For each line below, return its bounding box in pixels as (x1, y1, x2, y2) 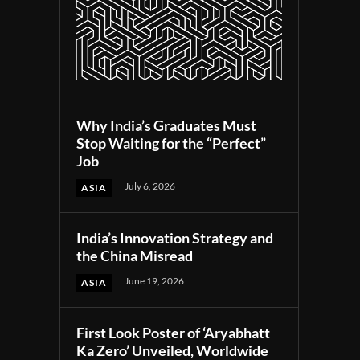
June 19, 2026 (125, 275, 185, 288)
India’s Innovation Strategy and (76, 229, 274, 247)
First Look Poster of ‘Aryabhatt (76, 324, 271, 342)
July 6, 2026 (125, 180, 176, 193)
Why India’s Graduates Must (76, 117, 257, 135)
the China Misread (76, 247, 194, 265)
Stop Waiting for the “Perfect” (76, 134, 267, 153)
